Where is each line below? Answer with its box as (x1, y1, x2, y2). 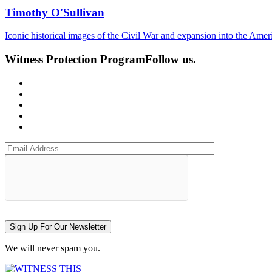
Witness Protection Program (5, 52, 145, 66)
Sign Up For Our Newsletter (10, 222, 106, 231)
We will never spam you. (5, 242, 100, 253)
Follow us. (145, 52, 196, 66)
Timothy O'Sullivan (5, 5, 104, 19)
